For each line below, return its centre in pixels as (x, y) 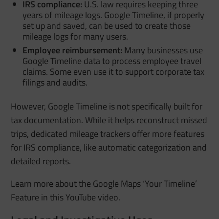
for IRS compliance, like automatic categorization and (109, 148)
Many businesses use (163, 50)
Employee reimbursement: (73, 50)
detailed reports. (41, 161)
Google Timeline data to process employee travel (112, 61)
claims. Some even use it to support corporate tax (114, 72)
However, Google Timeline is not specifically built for (107, 107)
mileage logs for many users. (76, 37)
